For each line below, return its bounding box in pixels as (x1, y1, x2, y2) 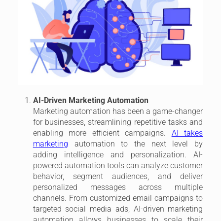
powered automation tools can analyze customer (33, 161, 203, 171)
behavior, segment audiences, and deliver (33, 172, 203, 182)
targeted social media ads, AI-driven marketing (33, 204, 203, 214)
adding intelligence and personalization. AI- (33, 150, 203, 160)
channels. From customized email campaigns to (33, 193, 203, 203)
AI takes (171, 128, 203, 138)
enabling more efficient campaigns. (33, 128, 172, 138)
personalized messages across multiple (33, 183, 203, 192)
